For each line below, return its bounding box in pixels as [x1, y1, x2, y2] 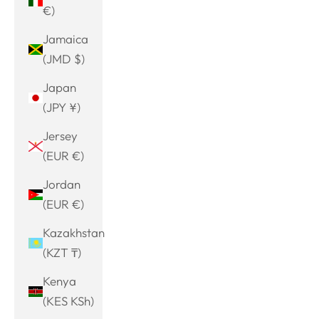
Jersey [43, 128, 78, 143]
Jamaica [43, 31, 88, 46]
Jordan [43, 177, 80, 192]
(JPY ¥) [43, 100, 80, 115]
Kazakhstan [43, 225, 105, 240]
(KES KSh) [43, 293, 94, 308]
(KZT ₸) [43, 245, 81, 260]
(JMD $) [43, 51, 85, 66]
